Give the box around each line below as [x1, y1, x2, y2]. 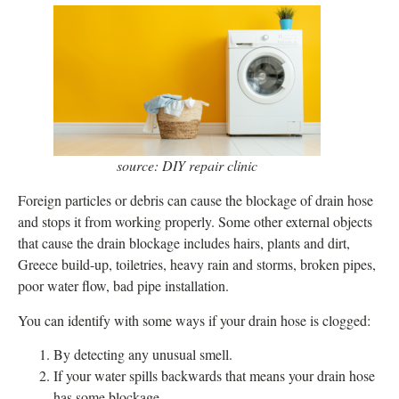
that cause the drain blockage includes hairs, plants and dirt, [18, 233, 350, 253]
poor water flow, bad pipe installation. [18, 276, 229, 296]
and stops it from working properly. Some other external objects [18, 212, 372, 232]
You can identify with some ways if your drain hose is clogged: [18, 310, 370, 330]
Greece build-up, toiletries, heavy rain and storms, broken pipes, [18, 255, 376, 274]
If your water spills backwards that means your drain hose [53, 366, 375, 386]
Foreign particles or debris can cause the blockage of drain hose [18, 191, 373, 210]
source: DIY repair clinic [117, 156, 257, 175]
